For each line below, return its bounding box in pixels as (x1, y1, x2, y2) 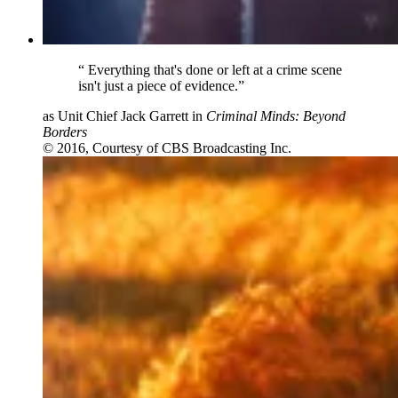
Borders (43, 123, 87, 139)
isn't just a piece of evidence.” (78, 77, 244, 93)
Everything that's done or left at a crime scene (84, 61, 342, 77)
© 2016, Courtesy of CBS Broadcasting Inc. (43, 139, 291, 155)
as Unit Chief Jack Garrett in (43, 107, 206, 123)
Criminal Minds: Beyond (206, 107, 346, 123)
